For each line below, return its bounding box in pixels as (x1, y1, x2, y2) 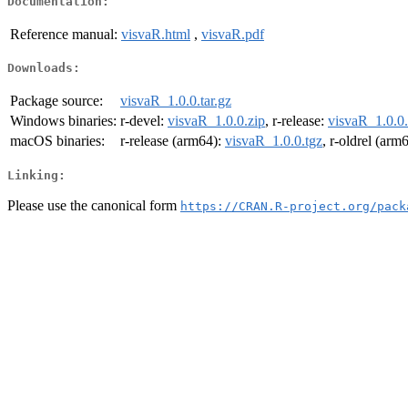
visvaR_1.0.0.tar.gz (120, 93, 231, 109)
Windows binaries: (10, 113, 117, 129)
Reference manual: (10, 25, 117, 42)
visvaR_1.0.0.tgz (225, 133, 322, 149)
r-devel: (120, 113, 168, 129)
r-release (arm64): (120, 133, 225, 149)
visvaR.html (121, 25, 190, 42)
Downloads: (7, 61, 80, 76)
